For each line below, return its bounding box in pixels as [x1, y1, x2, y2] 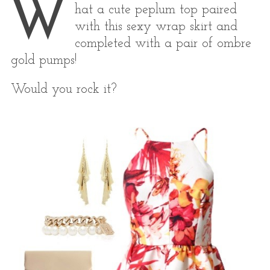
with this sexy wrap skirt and [74, 19, 237, 34]
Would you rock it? [10, 82, 117, 96]
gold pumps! [10, 53, 77, 67]
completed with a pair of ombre [74, 36, 251, 51]
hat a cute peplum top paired [74, 2, 237, 17]
